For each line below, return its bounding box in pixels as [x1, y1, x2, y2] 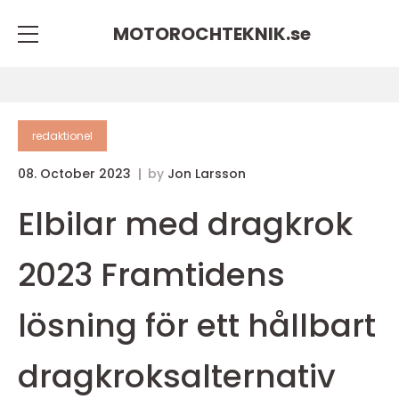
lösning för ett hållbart [18, 303, 376, 348]
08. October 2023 [18, 165, 134, 183]
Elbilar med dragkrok [18, 201, 353, 247]
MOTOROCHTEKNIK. [113, 20, 290, 46]
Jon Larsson [167, 165, 246, 183]
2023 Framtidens [18, 252, 285, 297]
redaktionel [32, 128, 93, 143]
